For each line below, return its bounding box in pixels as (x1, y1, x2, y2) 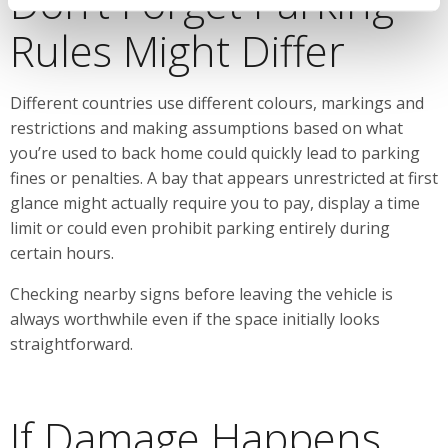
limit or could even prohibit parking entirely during (10, 216, 390, 239)
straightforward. (10, 332, 133, 355)
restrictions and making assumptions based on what (10, 116, 403, 139)
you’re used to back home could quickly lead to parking (10, 141, 420, 164)
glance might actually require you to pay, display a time (10, 191, 420, 214)
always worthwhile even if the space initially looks (10, 307, 380, 330)
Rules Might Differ (10, 21, 345, 79)
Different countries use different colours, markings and (10, 91, 424, 114)
